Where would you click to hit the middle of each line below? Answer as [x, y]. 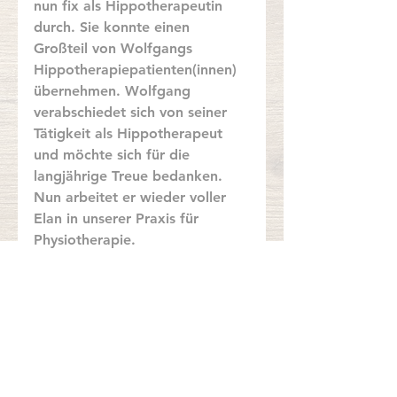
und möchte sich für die [114, 155]
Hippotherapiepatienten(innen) [137, 70]
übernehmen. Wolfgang [114, 91]
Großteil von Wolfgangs [115, 48]
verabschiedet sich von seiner [132, 112]
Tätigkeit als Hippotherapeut [130, 133]
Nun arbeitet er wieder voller [132, 197]
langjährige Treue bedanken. [130, 176]
